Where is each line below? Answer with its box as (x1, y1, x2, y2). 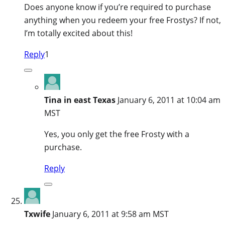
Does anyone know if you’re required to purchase (24, 1, 211, 13)
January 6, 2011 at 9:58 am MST (52, 208, 169, 219)
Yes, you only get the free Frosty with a (44, 128, 189, 140)
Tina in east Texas (44, 94, 116, 105)
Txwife (24, 208, 50, 219)
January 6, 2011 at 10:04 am (118, 94, 220, 105)
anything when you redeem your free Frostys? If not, (24, 14, 221, 26)
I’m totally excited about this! (24, 27, 133, 39)
